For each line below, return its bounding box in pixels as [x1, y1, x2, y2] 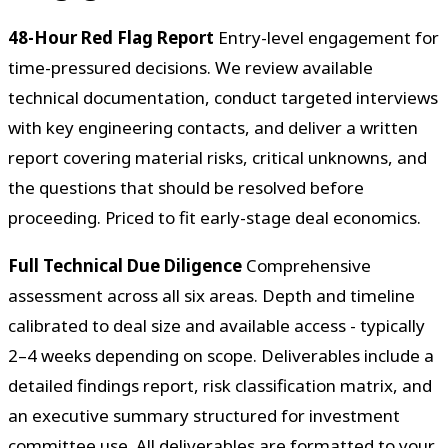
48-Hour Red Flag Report [8, 25, 214, 49]
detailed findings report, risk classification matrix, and [8, 374, 432, 398]
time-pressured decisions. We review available [8, 55, 373, 79]
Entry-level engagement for [214, 25, 439, 49]
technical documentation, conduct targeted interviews [8, 85, 438, 109]
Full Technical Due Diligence [8, 254, 242, 278]
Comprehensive [242, 254, 371, 278]
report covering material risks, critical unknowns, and [8, 145, 427, 169]
